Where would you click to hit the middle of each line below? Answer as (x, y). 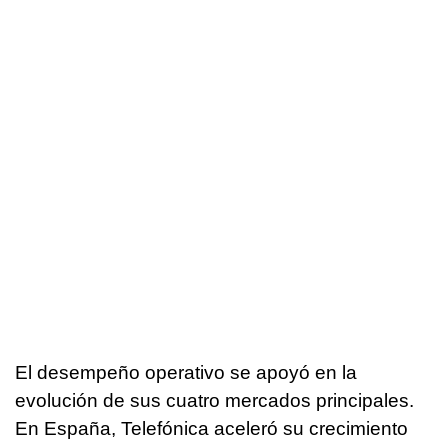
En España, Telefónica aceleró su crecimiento (211, 429)
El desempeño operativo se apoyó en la (186, 373)
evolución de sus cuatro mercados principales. (214, 401)
